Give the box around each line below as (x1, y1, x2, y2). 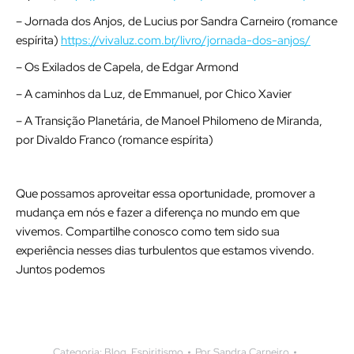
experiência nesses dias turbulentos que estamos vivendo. (16, 243, 314, 258)
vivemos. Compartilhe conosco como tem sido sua (16, 224, 280, 239)
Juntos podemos (16, 262, 105, 277)
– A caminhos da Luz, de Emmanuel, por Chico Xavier (16, 86, 292, 102)
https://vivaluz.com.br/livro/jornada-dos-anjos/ (61, 32, 311, 48)
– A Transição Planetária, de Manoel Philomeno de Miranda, (16, 113, 322, 129)
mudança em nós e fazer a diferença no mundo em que (16, 205, 299, 220)
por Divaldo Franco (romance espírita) (16, 132, 213, 148)
